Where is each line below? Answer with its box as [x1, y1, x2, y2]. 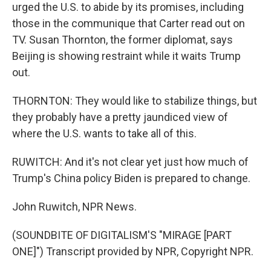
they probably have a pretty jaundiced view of [12, 111, 228, 124]
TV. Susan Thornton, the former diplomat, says [12, 33, 233, 47]
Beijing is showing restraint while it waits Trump [12, 50, 241, 63]
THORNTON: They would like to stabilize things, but [12, 94, 257, 108]
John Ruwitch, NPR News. [12, 200, 137, 214]
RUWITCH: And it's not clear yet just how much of [12, 155, 249, 169]
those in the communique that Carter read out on [12, 17, 245, 30]
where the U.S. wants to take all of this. [12, 127, 197, 140]
